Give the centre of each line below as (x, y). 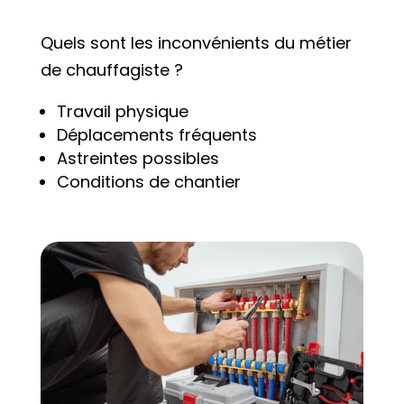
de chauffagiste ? (111, 69)
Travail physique (122, 111)
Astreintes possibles (138, 158)
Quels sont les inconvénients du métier (196, 42)
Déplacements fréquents (156, 134)
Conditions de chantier (148, 181)
